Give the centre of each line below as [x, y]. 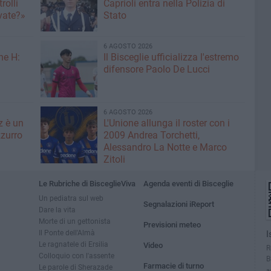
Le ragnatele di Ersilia [73, 244]
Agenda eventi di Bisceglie [189, 184]
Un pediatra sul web [71, 198]
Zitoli [114, 159]
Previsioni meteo [172, 225]
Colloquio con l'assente [77, 256]
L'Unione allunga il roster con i [166, 123]
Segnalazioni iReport [179, 204]
